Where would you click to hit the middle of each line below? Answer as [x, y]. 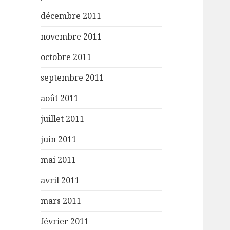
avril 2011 [60, 180]
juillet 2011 [63, 119]
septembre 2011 [72, 78]
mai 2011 [59, 160]
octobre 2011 [66, 57]
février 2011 [65, 222]
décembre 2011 [71, 16]
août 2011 [60, 98]
